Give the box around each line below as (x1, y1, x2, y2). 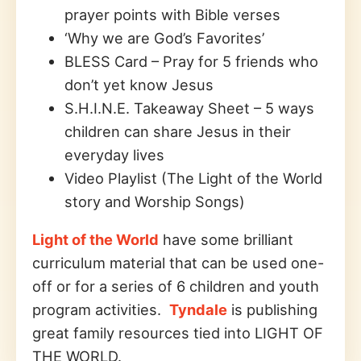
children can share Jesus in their (64, 122, 291, 140)
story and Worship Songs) (64, 192, 245, 210)
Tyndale (169, 301, 227, 319)
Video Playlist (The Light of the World (64, 168, 322, 187)
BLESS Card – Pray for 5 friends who (64, 52, 318, 70)
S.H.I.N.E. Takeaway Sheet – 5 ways (64, 98, 314, 117)
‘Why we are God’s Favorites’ (64, 28, 264, 47)
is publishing (227, 301, 317, 319)
